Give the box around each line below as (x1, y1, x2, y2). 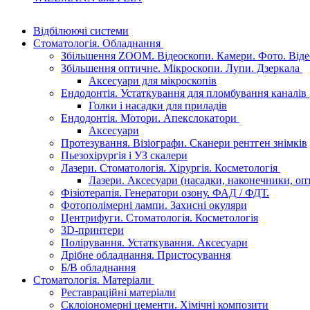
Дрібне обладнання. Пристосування (61, 249, 230, 261)
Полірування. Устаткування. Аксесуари (61, 237, 248, 248)
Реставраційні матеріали (61, 286, 176, 298)
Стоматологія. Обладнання (33, 37, 161, 49)
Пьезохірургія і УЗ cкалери (61, 149, 188, 161)
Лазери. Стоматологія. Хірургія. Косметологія (61, 162, 277, 174)
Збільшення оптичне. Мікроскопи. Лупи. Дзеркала (61, 62, 300, 74)
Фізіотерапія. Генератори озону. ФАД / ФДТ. (61, 187, 269, 199)
